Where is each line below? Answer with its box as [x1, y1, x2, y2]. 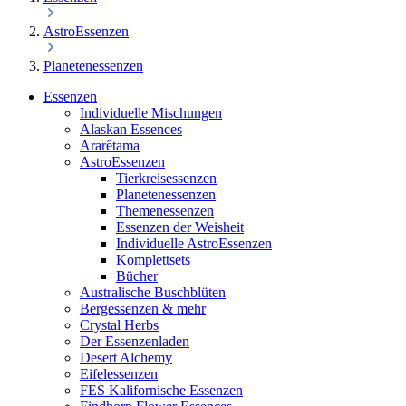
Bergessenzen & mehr [80, 300, 206, 316]
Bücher [116, 267, 158, 284]
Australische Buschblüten [80, 284, 226, 300]
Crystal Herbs [80, 316, 159, 333]
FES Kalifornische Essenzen [80, 382, 243, 398]
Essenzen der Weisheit [116, 218, 244, 235]
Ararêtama [80, 137, 140, 153]
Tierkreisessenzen [116, 169, 217, 186]
